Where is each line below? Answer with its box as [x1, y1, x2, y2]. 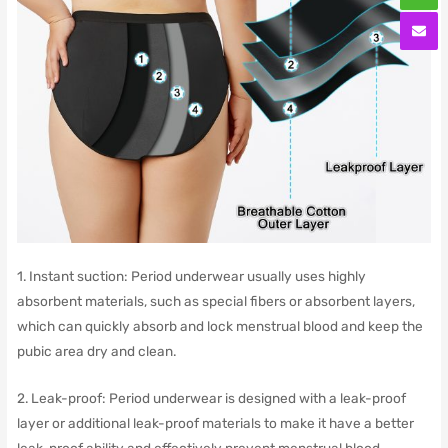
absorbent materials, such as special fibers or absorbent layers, [16, 293, 415, 310]
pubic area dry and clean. [16, 343, 176, 360]
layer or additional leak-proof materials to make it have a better [16, 415, 414, 432]
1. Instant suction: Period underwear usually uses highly [16, 268, 366, 285]
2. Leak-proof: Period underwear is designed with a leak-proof [16, 390, 406, 407]
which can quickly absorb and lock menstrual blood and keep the [16, 318, 423, 335]
